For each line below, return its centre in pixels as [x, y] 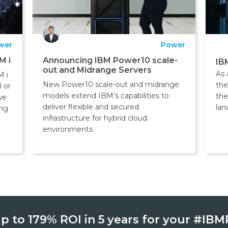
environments [67, 130]
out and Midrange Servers [97, 70]
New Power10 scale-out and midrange [111, 85]
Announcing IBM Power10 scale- [110, 61]
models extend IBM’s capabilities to [106, 96]
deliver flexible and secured [91, 107]
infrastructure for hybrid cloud [95, 118]
